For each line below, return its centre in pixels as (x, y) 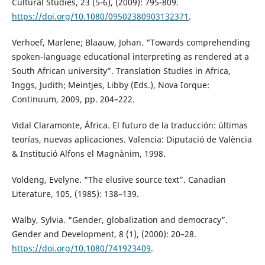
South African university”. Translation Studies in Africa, (121, 71)
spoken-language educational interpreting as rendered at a (130, 57)
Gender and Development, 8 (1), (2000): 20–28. (104, 234)
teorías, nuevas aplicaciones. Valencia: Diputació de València (132, 140)
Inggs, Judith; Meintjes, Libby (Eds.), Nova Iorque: (110, 85)
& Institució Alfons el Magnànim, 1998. (88, 154)
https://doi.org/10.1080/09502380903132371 (100, 17)
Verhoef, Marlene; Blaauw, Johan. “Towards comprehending (131, 43)
